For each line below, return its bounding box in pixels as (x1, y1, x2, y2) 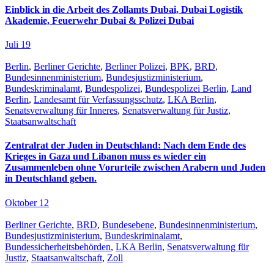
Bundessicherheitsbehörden (5, 241, 111, 252)
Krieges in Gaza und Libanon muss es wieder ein (5, 151, 206, 162)
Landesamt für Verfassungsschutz (34, 94, 163, 105)
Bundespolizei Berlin (145, 83, 226, 94)
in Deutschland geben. (5, 173, 97, 184)
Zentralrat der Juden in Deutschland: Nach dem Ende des (5, 140, 246, 151)
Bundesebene (102, 219, 154, 230)
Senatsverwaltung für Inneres (5, 105, 117, 116)
